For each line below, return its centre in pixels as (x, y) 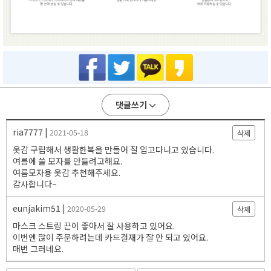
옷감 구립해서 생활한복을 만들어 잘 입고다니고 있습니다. (113, 150)
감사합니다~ (35, 184)
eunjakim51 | (40, 208)
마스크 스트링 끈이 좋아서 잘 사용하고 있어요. (94, 226)
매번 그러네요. (38, 249)
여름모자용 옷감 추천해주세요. (67, 173)
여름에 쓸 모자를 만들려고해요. (67, 161)
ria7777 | (31, 132)
